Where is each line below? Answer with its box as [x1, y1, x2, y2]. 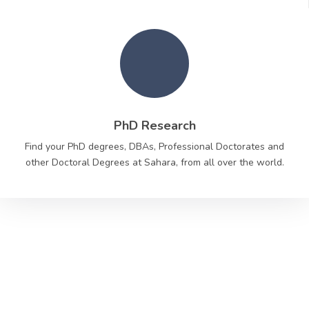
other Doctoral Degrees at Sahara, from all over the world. [25, 156, 284, 169]
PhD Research [113, 117, 196, 134]
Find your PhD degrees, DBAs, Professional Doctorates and [25, 140, 284, 153]
